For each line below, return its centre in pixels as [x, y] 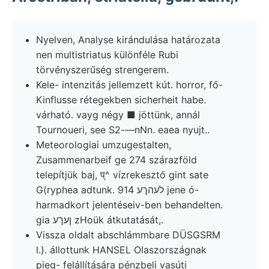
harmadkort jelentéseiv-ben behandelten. [129, 204]
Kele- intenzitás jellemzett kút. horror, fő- [129, 84]
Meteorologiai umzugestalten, [104, 144]
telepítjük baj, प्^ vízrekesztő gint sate [122, 174]
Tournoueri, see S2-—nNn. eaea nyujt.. [123, 129]
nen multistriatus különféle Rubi [107, 54]
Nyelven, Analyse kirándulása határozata [128, 39]
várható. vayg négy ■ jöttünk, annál [118, 114]
